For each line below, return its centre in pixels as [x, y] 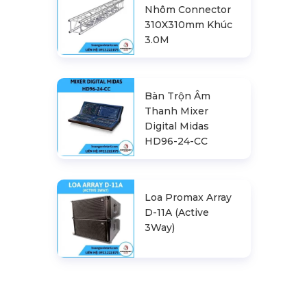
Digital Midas [177, 126]
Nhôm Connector [188, 10]
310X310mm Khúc [189, 25]
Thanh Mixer [177, 111]
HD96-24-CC [176, 142]
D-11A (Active [177, 213]
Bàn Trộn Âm [178, 96]
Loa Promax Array [188, 198]
